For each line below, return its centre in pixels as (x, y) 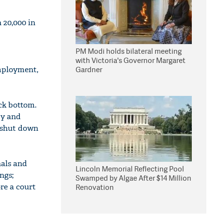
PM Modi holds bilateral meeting (129, 51)
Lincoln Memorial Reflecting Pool (130, 169)
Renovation (95, 187)
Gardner (89, 70)
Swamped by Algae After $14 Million (133, 178)
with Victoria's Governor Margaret (131, 60)
